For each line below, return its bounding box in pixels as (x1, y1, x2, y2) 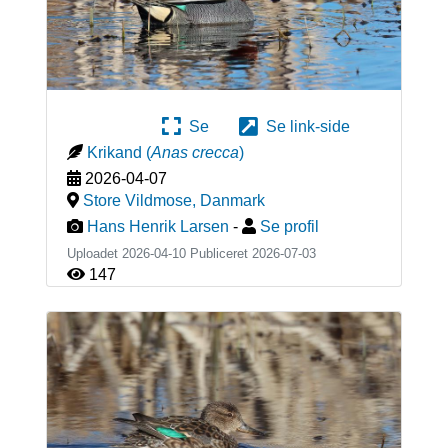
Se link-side (258, 118, 350, 136)
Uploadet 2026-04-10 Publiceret (66, 246, 252, 262)
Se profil (259, 218, 319, 236)
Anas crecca (150, 144, 239, 162)
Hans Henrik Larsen (86, 218, 229, 236)
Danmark (199, 192, 265, 210)
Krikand (86, 144, 142, 162)
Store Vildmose (82, 192, 192, 210)
